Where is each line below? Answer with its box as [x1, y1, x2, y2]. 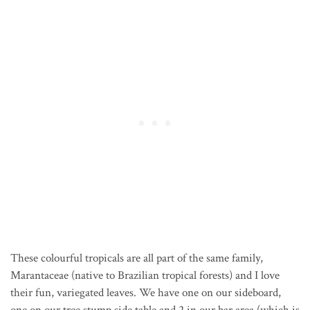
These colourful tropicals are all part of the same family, [10, 250, 263, 266]
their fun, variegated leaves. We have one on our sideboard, [10, 285, 281, 301]
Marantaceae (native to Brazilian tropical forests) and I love [10, 268, 280, 284]
